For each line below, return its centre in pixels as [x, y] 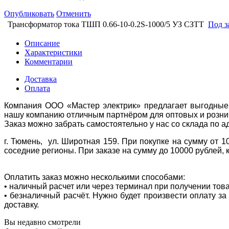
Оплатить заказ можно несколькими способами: [96, 177]
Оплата [37, 88]
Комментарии [49, 61]
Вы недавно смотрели [42, 222]
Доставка [41, 79]
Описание [42, 43]
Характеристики [53, 52]
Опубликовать [29, 13]
